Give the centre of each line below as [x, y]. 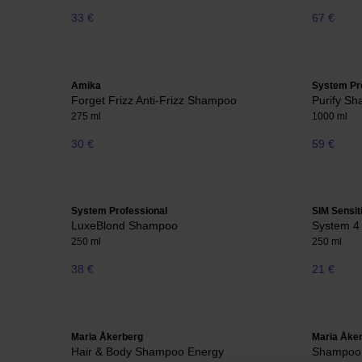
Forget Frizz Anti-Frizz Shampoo [154, 100]
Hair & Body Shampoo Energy [147, 351]
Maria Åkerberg [107, 337]
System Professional [119, 211]
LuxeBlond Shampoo [124, 226]
